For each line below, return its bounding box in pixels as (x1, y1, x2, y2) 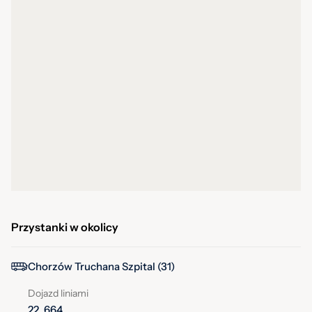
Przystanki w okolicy (11, 220, 118, 235)
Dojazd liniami (28, 287, 88, 300)
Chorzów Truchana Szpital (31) (28, 260, 175, 274)
